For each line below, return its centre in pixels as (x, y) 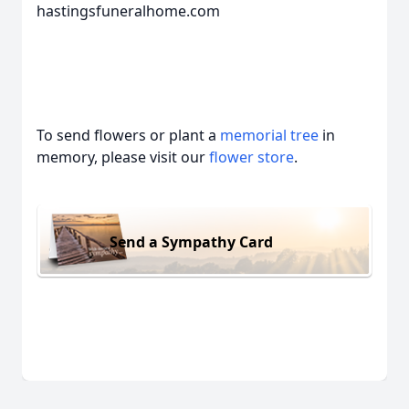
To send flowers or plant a (128, 135)
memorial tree (269, 135)
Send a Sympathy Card (191, 241)
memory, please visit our (123, 157)
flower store (252, 157)
